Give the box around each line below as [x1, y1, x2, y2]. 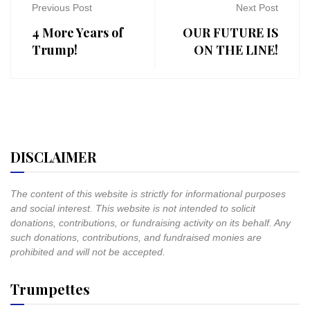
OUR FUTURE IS [183, 24, 278, 41]
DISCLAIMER [10, 147, 96, 166]
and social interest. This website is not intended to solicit [10, 203, 255, 214]
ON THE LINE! [194, 42, 278, 58]
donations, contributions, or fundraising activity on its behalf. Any [10, 217, 291, 228]
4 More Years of [32, 24, 123, 41]
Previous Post [32, 2, 92, 13]
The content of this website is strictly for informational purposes [10, 188, 286, 199]
